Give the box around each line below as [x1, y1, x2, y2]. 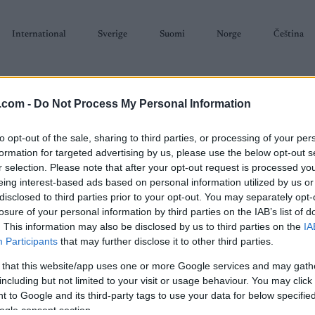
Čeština [273, 30, 304, 39]
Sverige [98, 30, 127, 39]
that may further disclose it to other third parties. [58, 236, 274, 247]
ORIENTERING [133, 170, 188, 179]
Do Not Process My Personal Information [34, 98, 251, 110]
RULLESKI [77, 170, 114, 179]
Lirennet [56, 274, 154, 300]
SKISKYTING [11, 170, 58, 179]
